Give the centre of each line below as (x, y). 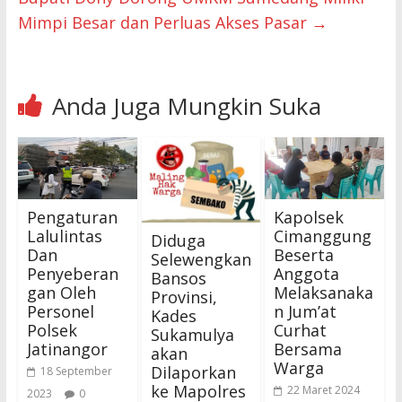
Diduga (178, 241)
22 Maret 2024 (324, 390)
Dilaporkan (193, 373)
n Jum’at (306, 312)
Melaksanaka (324, 293)
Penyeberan (72, 274)
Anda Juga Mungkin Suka (186, 105)
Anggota (307, 274)
